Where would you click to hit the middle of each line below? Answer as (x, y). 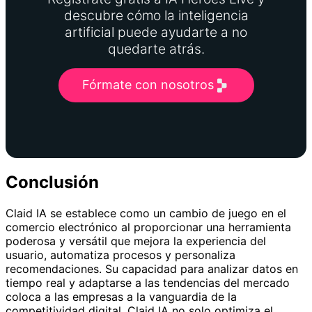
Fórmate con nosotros (148, 85)
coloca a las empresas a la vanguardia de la (121, 296)
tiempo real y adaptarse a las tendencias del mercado (148, 282)
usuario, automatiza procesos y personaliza (120, 255)
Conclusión (52, 182)
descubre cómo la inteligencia (156, 15)
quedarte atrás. (156, 48)
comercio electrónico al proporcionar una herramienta (148, 227)
